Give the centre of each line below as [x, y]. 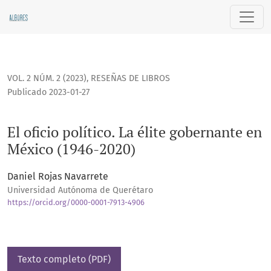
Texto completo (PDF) [64, 260]
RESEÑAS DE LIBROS [130, 79]
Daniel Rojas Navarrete [58, 177]
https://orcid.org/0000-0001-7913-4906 [76, 203]
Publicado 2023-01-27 [48, 93]
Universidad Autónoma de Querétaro [80, 191]
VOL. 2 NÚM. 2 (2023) [47, 79]
